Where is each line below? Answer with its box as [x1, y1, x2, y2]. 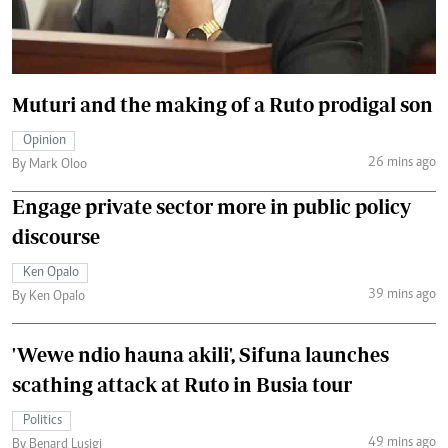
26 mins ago [367, 156, 436, 171]
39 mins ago [367, 288, 436, 303]
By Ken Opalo [12, 289, 85, 304]
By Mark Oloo [12, 157, 87, 172]
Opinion [23, 133, 66, 148]
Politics [23, 413, 62, 428]
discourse [12, 224, 100, 248]
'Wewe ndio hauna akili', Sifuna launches [12, 342, 389, 366]
